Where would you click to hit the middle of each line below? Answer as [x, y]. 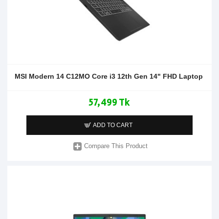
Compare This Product [116, 146]
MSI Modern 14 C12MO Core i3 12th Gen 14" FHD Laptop [109, 76]
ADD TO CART [113, 125]
